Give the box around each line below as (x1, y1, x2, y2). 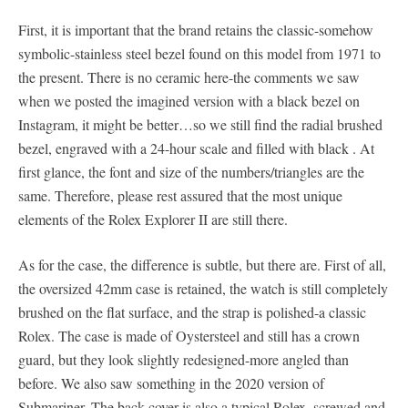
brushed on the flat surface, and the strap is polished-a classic (18, 301, 366, 321)
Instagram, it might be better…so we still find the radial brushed (18, 114, 382, 134)
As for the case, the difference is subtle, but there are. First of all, (18, 254, 386, 274)
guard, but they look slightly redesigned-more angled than (18, 349, 349, 369)
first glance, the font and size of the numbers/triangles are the (18, 161, 364, 181)
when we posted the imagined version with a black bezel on (18, 90, 360, 110)
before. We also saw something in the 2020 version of (18, 372, 324, 393)
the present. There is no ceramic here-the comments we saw (18, 66, 360, 87)
